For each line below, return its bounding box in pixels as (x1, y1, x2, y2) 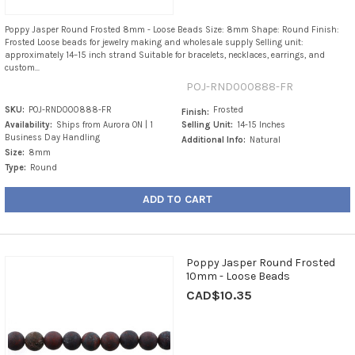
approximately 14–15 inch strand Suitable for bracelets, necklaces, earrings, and (4, 50, 325, 61)
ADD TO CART (143, 193, 212, 207)
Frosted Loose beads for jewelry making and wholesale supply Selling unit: (4, 37, 303, 48)
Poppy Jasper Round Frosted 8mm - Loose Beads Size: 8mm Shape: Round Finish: (4, 25, 339, 36)
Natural (250, 135, 281, 146)
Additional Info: (181, 135, 246, 146)
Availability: (4, 120, 52, 131)
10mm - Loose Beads (185, 269, 290, 284)
